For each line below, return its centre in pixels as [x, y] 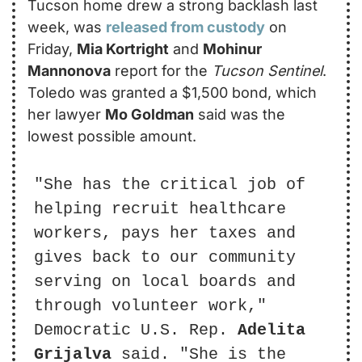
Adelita [271, 330]
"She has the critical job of [170, 184]
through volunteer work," [150, 305]
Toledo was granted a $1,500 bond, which [172, 92]
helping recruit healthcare [160, 208]
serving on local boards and [165, 281]
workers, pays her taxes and [165, 233]
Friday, [52, 48]
